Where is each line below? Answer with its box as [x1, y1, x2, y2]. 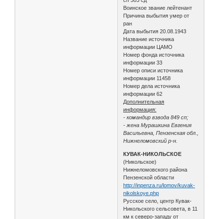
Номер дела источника [123, 83, 180, 89]
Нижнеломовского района [123, 166, 188, 173]
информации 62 [123, 90, 163, 97]
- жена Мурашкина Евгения [123, 122, 192, 128]
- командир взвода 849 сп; [123, 114, 189, 120]
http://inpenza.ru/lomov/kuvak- [123, 182, 196, 188]
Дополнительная [123, 98, 165, 105]
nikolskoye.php [123, 190, 159, 196]
